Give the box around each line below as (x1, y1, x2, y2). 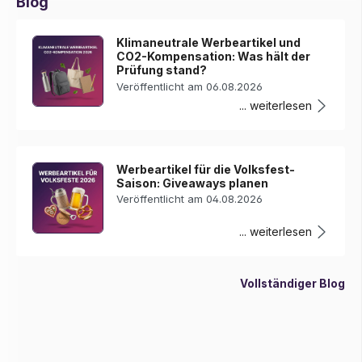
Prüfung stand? (116, 63, 208, 78)
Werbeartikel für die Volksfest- (116, 162, 296, 176)
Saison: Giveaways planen (116, 175, 269, 190)
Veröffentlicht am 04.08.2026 (116, 192, 263, 206)
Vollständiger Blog (239, 276, 345, 290)
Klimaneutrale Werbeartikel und (116, 36, 301, 50)
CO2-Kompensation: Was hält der (116, 49, 311, 64)
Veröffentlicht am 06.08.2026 (116, 79, 263, 93)
